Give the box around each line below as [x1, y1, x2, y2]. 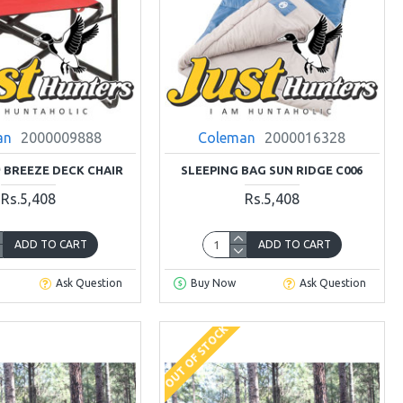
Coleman [198, 129, 256, 146]
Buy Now [190, 277, 236, 290]
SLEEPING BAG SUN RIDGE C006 [181, 163, 363, 176]
